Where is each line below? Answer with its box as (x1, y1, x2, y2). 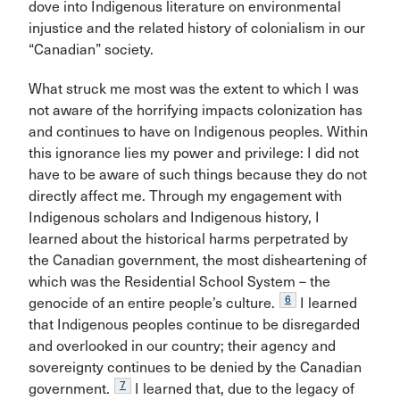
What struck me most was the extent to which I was (29, 80, 359, 97)
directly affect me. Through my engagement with (29, 187, 342, 204)
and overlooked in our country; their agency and (29, 337, 336, 354)
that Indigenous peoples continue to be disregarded (29, 316, 360, 333)
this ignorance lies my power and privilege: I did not (29, 145, 359, 162)
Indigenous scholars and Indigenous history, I (29, 209, 320, 226)
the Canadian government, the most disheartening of (29, 252, 367, 269)
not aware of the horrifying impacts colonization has (29, 102, 362, 119)
